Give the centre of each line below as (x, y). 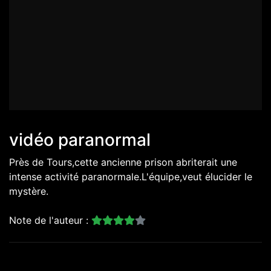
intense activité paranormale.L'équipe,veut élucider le (131, 177)
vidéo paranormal (80, 140)
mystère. (29, 191)
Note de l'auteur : (50, 220)
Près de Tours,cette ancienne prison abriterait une (123, 162)
